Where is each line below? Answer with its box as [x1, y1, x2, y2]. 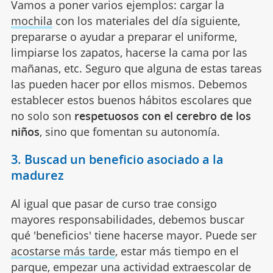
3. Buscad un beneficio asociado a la [10, 151, 224, 168]
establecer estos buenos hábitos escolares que [10, 92, 252, 107]
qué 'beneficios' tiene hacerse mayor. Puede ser [10, 227, 257, 243]
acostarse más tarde [10, 243, 115, 258]
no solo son [10, 108, 71, 123]
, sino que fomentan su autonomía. [39, 124, 220, 139]
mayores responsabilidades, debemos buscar [10, 211, 244, 227]
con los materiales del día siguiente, [52, 13, 240, 28]
